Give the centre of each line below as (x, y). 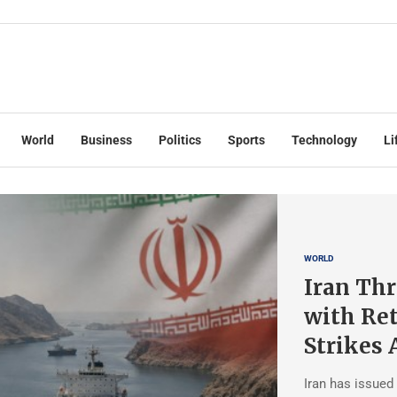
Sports (246, 140)
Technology (324, 140)
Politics (180, 140)
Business (106, 140)
